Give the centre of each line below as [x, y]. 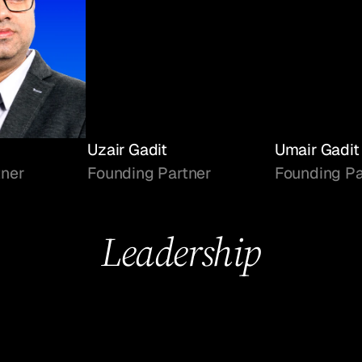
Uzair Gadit [128, 149]
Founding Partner [149, 173]
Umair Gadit [317, 149]
